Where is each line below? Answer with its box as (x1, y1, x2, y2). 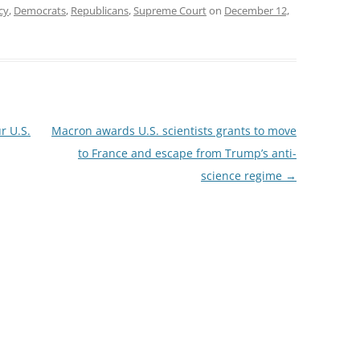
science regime (200, 167, 285, 183)
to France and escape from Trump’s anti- (77, 145, 297, 161)
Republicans (71, 2, 129, 18)
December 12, (224, 2, 289, 18)
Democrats (14, 2, 66, 18)
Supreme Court (133, 2, 207, 18)
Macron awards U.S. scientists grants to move (51, 122, 297, 138)
